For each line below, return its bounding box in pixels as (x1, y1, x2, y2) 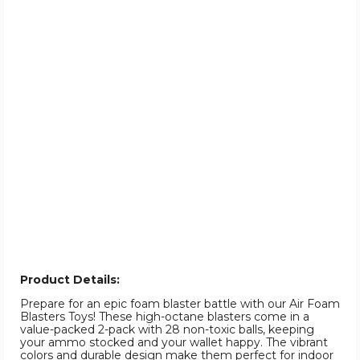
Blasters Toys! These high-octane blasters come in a (20, 309, 309, 325)
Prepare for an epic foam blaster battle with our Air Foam (20, 297, 340, 312)
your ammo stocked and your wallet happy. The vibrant (20, 335, 328, 350)
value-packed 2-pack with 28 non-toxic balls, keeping (20, 322, 314, 337)
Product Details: (20, 272, 120, 288)
